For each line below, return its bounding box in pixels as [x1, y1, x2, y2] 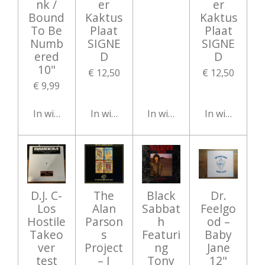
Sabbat [141, 201, 180, 216]
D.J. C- [31, 188, 63, 203]
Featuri [141, 227, 180, 243]
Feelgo [201, 201, 237, 216]
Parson [85, 214, 123, 230]
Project [85, 240, 124, 256]
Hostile [27, 214, 66, 230]
